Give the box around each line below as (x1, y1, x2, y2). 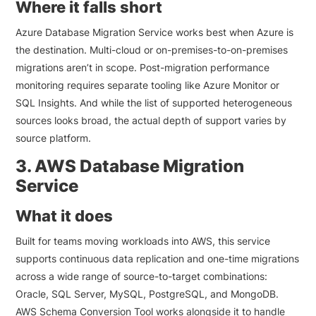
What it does (16, 206, 114, 225)
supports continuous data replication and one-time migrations (16, 252, 300, 265)
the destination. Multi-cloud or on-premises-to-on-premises (16, 43, 288, 56)
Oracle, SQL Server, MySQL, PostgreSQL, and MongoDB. (16, 287, 279, 300)
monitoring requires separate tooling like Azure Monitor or (16, 78, 280, 91)
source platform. (16, 131, 92, 144)
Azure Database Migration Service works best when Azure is (16, 25, 294, 38)
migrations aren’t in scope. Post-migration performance (16, 61, 270, 73)
